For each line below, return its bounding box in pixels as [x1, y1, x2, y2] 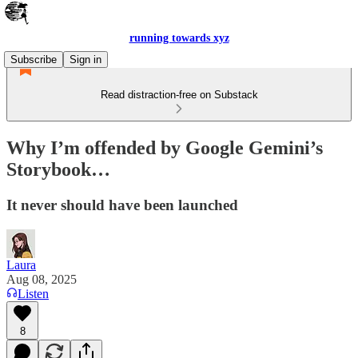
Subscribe [10, 54, 57, 66]
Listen [18, 286, 49, 300]
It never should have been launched [6, 196, 238, 213]
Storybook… [6, 158, 110, 180]
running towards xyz [129, 32, 229, 44]
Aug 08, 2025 [6, 272, 77, 286]
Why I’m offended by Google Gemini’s [6, 137, 323, 158]
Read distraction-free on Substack [100, 89, 258, 101]
